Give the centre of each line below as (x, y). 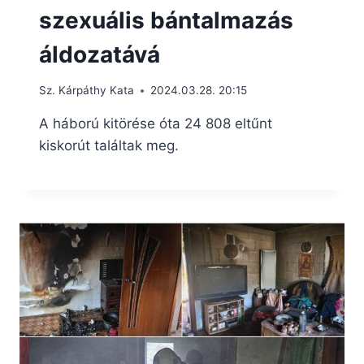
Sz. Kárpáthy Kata (87, 91)
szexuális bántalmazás (166, 20)
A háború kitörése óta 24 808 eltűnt (156, 124)
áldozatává (100, 54)
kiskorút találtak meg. (109, 146)
